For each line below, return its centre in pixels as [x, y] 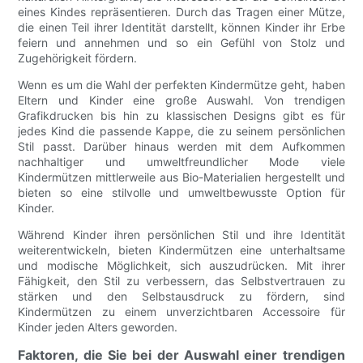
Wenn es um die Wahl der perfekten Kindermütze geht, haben [181, 85]
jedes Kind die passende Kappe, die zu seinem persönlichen [181, 131]
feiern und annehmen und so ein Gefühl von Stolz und [181, 43]
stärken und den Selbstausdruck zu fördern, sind [181, 297]
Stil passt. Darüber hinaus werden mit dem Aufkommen [181, 147]
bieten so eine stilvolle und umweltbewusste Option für [181, 193]
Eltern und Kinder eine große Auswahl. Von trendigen [181, 100]
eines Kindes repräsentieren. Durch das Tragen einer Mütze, [181, 12]
